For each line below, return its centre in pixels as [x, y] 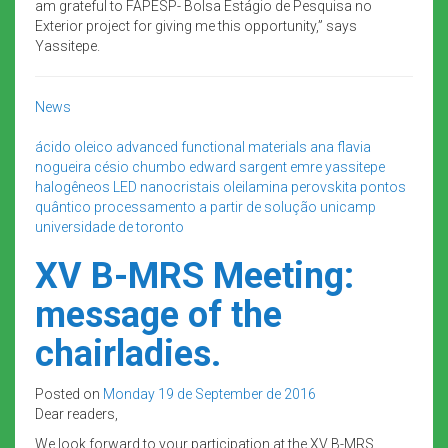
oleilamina [255, 186]
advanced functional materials [211, 146]
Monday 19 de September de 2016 [209, 393]
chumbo [159, 166]
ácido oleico [74, 146]
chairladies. [128, 353]
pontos [383, 186]
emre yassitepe [337, 166]
